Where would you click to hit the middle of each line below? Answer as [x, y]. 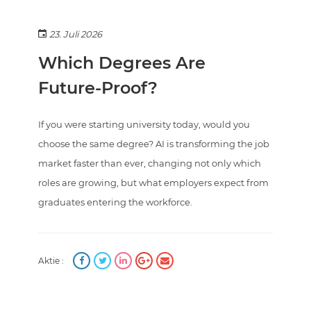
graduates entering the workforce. [115, 202]
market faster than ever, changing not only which [150, 163]
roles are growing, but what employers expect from [153, 183]
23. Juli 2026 [76, 34]
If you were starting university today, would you [144, 125]
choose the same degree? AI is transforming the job [154, 144]
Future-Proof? [98, 88]
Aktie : [51, 261]
